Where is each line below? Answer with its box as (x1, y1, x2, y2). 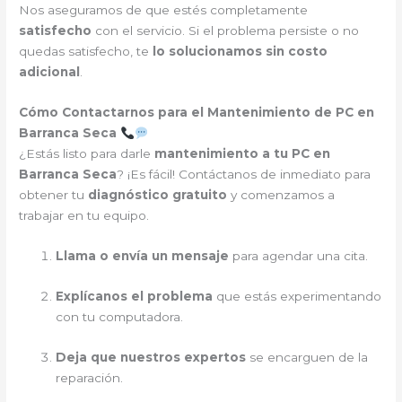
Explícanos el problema (56, 289, 214, 303)
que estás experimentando (213, 289, 382, 303)
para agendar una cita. (229, 249, 369, 264)
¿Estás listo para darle (19, 146, 155, 162)
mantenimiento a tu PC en (154, 146, 331, 162)
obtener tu (19, 188, 89, 203)
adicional (19, 65, 81, 80)
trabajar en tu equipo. (19, 208, 150, 223)
